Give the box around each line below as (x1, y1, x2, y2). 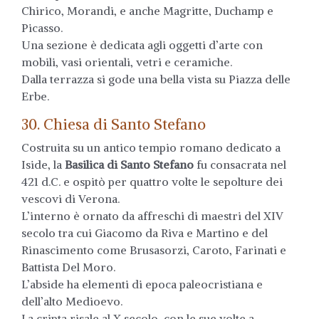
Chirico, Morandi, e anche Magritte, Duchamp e (21, 3, 273, 18)
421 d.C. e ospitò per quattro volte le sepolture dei (21, 174, 283, 189)
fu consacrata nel (194, 157, 286, 172)
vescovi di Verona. (21, 191, 120, 206)
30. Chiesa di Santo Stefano (21, 115, 206, 134)
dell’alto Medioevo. (21, 293, 122, 308)
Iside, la (21, 157, 62, 172)
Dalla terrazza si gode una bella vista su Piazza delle (21, 71, 291, 86)
